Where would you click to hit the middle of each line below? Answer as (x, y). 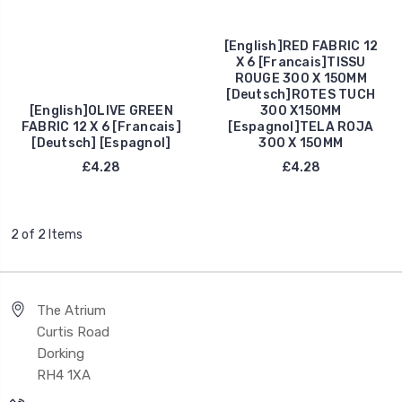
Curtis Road (73, 332)
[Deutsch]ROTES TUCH (301, 95)
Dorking (61, 354)
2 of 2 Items (46, 235)
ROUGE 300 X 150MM (301, 79)
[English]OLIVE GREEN (101, 111)
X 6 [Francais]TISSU (301, 63)
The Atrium (71, 311)
